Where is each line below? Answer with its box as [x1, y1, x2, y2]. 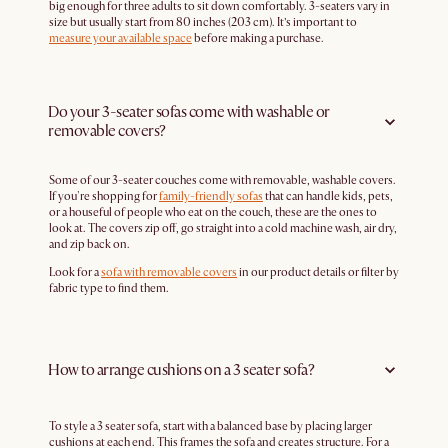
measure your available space [49, 31, 192, 47]
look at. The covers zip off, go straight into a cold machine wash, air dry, [49, 221, 397, 237]
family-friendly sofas [159, 189, 263, 205]
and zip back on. [49, 237, 130, 253]
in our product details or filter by [237, 265, 399, 281]
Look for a [49, 265, 101, 281]
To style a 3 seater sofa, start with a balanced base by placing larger [49, 419, 372, 435]
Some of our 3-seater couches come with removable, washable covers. [49, 173, 396, 189]
